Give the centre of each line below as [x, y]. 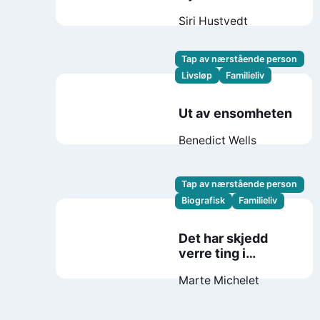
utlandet [205, 269]
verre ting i [212, 254]
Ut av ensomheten [236, 113]
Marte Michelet [219, 281]
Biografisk [204, 201]
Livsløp [197, 75]
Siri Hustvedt [214, 21]
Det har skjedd [224, 239]
